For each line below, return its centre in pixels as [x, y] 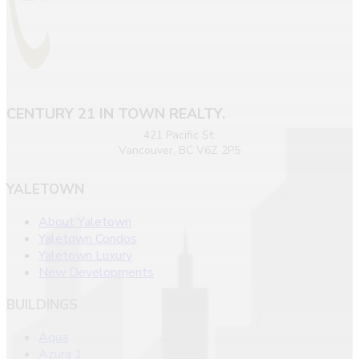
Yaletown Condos [88, 238]
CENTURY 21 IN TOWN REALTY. [116, 113]
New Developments [96, 272]
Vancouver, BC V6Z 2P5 [179, 150]
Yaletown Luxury [85, 255]
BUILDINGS [42, 305]
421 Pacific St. [179, 135]
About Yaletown [85, 222]
